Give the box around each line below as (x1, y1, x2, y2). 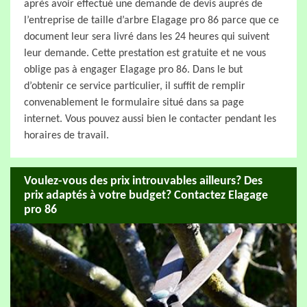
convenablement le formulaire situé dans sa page (24, 97, 244, 108)
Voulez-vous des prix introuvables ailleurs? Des (24, 174, 262, 188)
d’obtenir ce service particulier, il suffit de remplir (24, 81, 245, 92)
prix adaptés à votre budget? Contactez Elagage (24, 188, 268, 202)
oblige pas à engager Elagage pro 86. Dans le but (24, 64, 243, 75)
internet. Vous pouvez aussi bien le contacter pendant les (24, 114, 276, 125)
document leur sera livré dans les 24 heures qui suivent (24, 32, 269, 42)
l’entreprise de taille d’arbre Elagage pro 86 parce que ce (24, 15, 279, 26)
